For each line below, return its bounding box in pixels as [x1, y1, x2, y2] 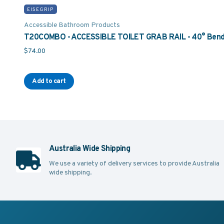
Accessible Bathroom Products [24, 20, 120, 29]
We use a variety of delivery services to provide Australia [49, 158, 219, 167]
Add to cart [32, 76, 66, 85]
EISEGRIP [27, 6, 54, 13]
